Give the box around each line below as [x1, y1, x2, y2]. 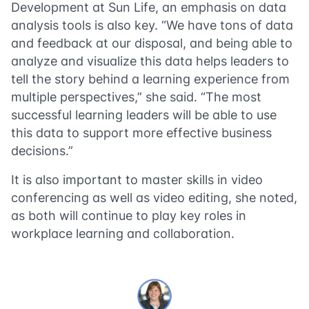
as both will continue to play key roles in [11, 208, 246, 223]
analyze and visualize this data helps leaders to [11, 54, 289, 68]
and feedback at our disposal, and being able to [11, 36, 292, 50]
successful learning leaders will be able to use [11, 108, 277, 122]
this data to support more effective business [11, 126, 272, 140]
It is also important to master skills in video [11, 172, 263, 187]
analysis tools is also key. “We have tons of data [11, 18, 293, 32]
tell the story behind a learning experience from [11, 72, 290, 86]
